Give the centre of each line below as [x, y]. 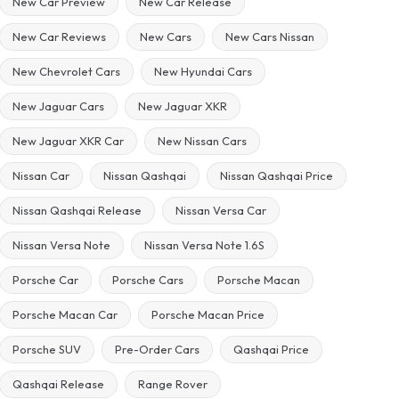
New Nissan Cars [203, 141]
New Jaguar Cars [59, 106]
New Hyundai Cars [204, 71]
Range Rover [173, 384]
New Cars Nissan [270, 37]
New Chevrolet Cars [67, 71]
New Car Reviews [60, 37]
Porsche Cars [148, 280]
